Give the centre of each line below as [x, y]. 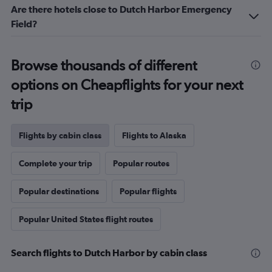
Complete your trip [56, 163]
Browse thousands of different [104, 65]
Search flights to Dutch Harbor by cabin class [109, 253]
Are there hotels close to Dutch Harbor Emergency [121, 9]
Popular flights [148, 191]
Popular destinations [59, 191]
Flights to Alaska [154, 135]
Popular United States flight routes [86, 219]
